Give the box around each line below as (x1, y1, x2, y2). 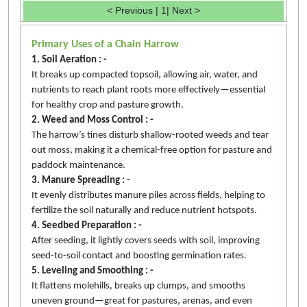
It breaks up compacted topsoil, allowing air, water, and (32, 69, 258, 80)
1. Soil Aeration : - (32, 54, 107, 65)
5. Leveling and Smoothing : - (32, 265, 153, 276)
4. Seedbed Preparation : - (32, 220, 142, 231)
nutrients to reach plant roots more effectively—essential (32, 84, 265, 95)
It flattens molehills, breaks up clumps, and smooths (32, 280, 245, 291)
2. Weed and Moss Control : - (32, 114, 153, 125)
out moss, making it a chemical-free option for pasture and (32, 145, 272, 156)
